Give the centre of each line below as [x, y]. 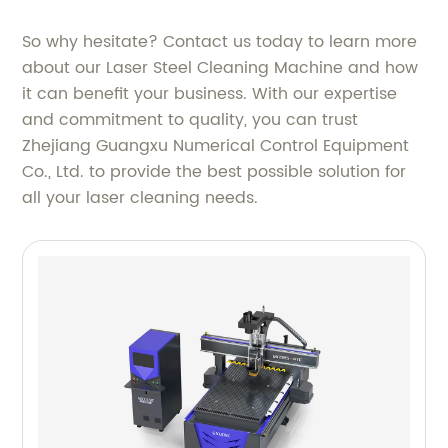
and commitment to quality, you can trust [190, 119]
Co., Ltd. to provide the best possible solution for [214, 171]
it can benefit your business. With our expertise [210, 93]
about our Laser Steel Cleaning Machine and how [220, 67]
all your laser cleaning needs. [140, 197]
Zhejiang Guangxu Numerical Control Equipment [216, 145]
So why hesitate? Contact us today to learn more [220, 41]
